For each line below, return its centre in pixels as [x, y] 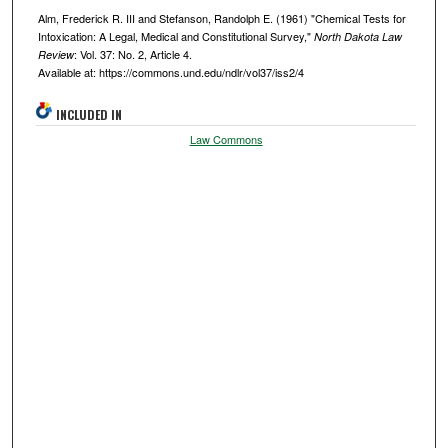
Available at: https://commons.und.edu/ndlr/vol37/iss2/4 [170, 71]
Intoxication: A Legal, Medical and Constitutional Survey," [175, 35]
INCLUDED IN [89, 114]
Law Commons [226, 138]
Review [55, 54]
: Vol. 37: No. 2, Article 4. [132, 53]
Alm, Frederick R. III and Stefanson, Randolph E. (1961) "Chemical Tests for [221, 17]
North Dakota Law [357, 36]
